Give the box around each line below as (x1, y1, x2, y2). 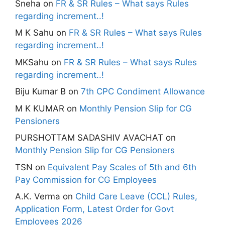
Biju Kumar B (15, 86, 66, 97)
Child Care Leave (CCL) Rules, (75, 191, 197, 202)
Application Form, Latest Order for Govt (15, 204, 174, 214)
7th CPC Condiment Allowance (81, 86, 205, 97)
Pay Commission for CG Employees (15, 174, 157, 185)
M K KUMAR (15, 103, 64, 114)
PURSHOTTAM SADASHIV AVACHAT (15, 133, 163, 143)
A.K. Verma (15, 191, 60, 202)
